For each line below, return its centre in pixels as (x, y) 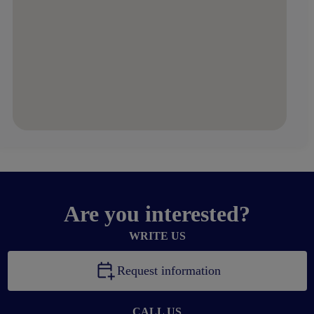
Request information (169, 271)
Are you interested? (157, 214)
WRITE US (157, 236)
